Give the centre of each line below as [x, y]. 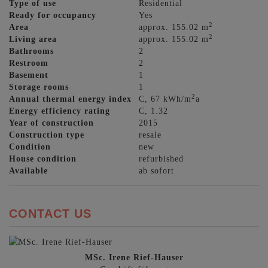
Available [28, 171]
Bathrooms [31, 51]
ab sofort [157, 171]
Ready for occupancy [53, 15]
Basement [29, 75]
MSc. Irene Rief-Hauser [134, 258]
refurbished [162, 159]
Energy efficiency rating [60, 111]
